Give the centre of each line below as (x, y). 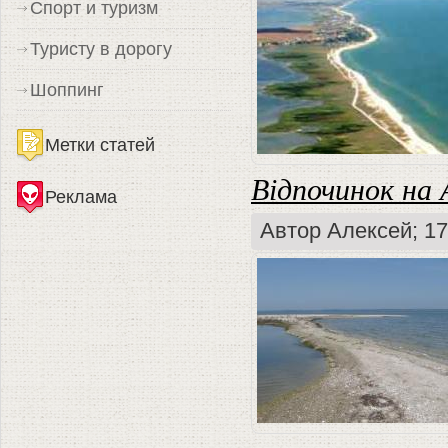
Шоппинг (67, 89)
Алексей (369, 231)
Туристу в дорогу (101, 48)
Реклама (81, 196)
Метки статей (100, 144)
